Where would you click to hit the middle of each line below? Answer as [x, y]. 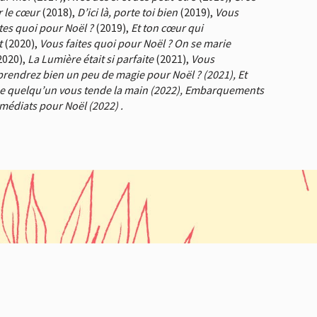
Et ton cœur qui [167, 28]
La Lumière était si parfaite [91, 59]
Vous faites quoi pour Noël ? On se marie [135, 44]
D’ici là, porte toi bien [127, 12]
